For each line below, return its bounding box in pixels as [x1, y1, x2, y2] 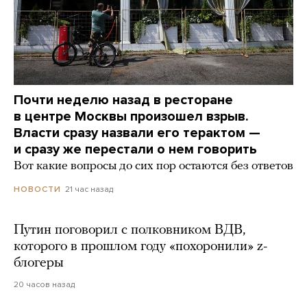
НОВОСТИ [14, 184, 61, 195]
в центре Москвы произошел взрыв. [14, 108, 249, 125]
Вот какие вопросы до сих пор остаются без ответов [14, 160, 293, 173]
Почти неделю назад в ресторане [14, 92, 233, 109]
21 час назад [65, 184, 113, 195]
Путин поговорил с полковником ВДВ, [14, 223, 245, 238]
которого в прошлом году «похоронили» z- [14, 240, 267, 254]
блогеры [14, 256, 64, 271]
